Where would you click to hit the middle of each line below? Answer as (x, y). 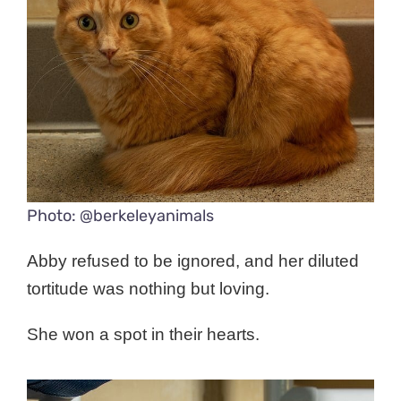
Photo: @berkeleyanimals (120, 216)
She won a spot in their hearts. (143, 335)
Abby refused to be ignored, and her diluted (193, 261)
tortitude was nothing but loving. (148, 289)
